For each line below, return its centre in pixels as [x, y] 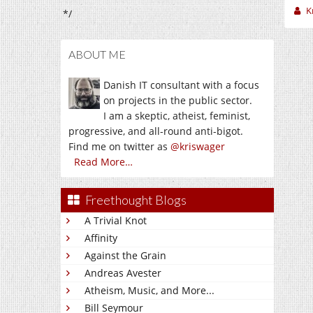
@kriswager [198, 146]
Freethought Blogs [136, 200]
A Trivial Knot [116, 220]
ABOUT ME [97, 54]
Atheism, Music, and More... [150, 290]
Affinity [101, 238]
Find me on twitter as [119, 146]
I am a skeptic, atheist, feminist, [177, 116]
